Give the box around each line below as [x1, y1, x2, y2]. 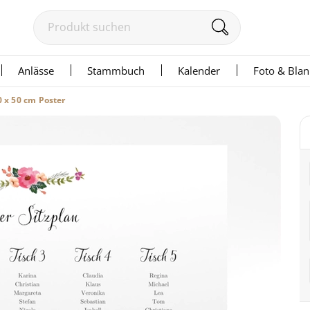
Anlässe [18, 64, 54, 77]
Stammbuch [87, 64, 145, 77]
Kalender [178, 64, 220, 77]
